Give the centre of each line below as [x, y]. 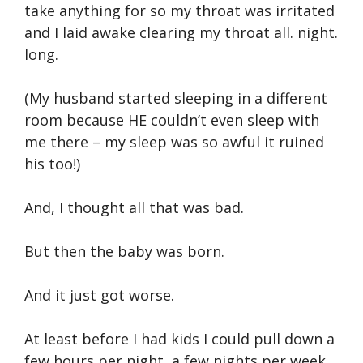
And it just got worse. [99, 295]
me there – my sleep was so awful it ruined [174, 141]
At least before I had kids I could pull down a [179, 338]
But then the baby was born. [124, 251]
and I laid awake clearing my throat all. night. [181, 32]
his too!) [52, 163]
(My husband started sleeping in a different [176, 98]
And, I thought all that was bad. [134, 207]
